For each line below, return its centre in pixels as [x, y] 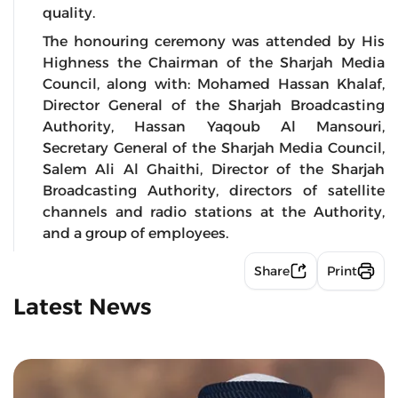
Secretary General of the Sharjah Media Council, [214, 148]
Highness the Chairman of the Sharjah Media [214, 63]
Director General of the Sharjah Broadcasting [214, 106]
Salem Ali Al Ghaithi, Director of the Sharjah [214, 170]
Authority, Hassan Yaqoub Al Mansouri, [214, 127]
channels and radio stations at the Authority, [214, 212]
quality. [69, 13]
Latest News [82, 307]
